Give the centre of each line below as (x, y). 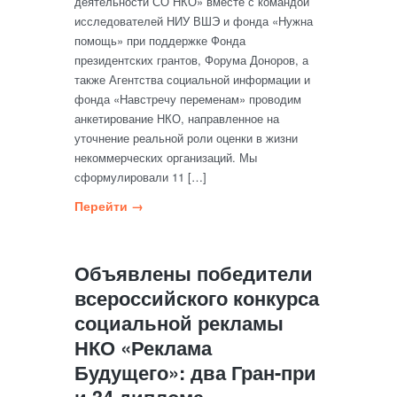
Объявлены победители (194, 273)
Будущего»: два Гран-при (195, 372)
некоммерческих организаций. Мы (166, 157)
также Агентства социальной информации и (192, 79)
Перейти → (109, 206)
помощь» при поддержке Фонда (160, 40)
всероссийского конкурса (197, 298)
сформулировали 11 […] (140, 177)
